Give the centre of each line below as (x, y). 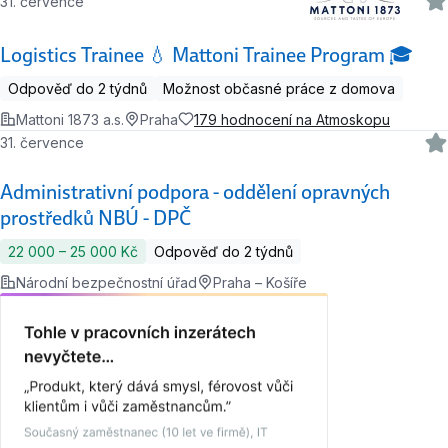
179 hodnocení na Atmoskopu (292, 119)
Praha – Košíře (260, 282)
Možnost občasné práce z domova (279, 88)
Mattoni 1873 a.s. (70, 119)
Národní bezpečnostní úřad (106, 282)
